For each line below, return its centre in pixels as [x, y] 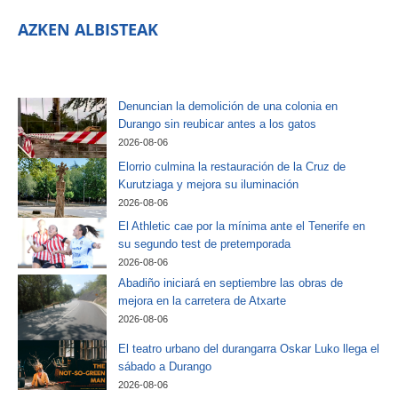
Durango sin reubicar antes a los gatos [217, 123]
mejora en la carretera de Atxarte [202, 300]
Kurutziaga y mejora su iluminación [208, 184]
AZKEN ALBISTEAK [88, 29]
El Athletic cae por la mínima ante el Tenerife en [242, 227]
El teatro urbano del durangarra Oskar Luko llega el [249, 349]
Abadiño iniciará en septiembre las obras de [231, 283]
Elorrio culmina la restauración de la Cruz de [232, 166]
